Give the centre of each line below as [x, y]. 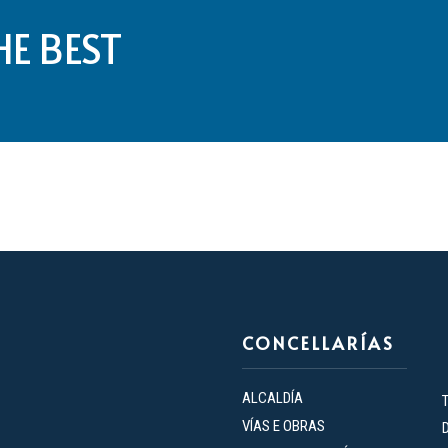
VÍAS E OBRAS [283, 425]
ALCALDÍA [272, 397]
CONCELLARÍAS [318, 342]
